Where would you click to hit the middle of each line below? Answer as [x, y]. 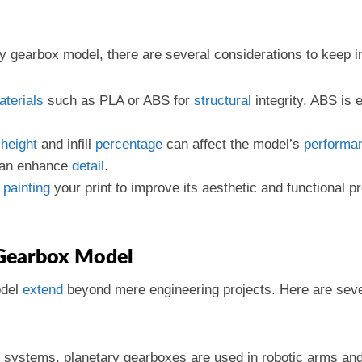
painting [27, 188]
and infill [66, 144]
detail [88, 166]
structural [223, 101]
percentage [129, 144]
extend [43, 290]
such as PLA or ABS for [119, 101]
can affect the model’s [233, 144]
